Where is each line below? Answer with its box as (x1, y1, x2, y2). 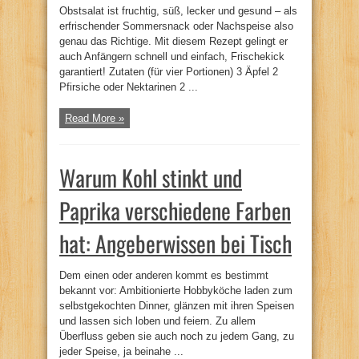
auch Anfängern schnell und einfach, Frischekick (59, 50, 284, 63)
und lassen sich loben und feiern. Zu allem (59, 314, 256, 327)
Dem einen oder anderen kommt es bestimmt (59, 268, 268, 281)
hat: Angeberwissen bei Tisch (59, 226, 292, 260)
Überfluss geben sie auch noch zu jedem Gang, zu (59, 329, 294, 342)
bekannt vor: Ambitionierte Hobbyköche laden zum (59, 284, 292, 296)
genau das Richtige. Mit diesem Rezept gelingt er (59, 34, 288, 47)
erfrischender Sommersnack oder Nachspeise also (59, 19, 293, 32)
